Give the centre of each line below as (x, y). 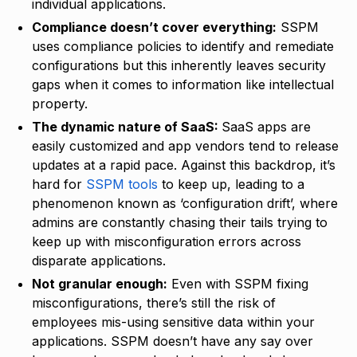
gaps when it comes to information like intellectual (183, 84)
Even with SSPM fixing (238, 283)
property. (62, 103)
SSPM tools (122, 184)
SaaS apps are (266, 126)
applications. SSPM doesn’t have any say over (173, 341)
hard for (59, 184)
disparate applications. (103, 260)
